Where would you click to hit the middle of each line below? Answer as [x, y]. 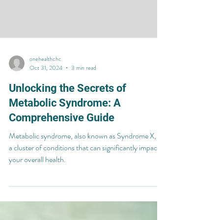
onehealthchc [45, 73]
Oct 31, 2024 [46, 82]
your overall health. [37, 174]
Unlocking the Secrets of [68, 103]
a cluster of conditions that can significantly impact [84, 162]
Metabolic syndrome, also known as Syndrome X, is [85, 151]
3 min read [84, 82]
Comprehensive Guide [62, 132]
